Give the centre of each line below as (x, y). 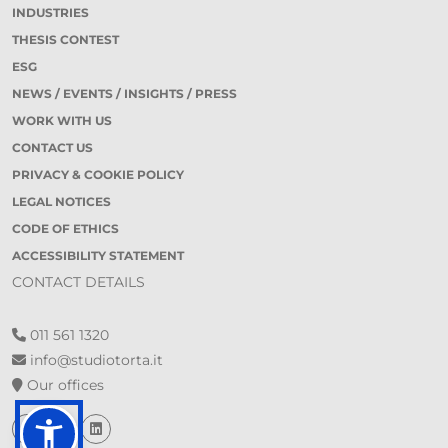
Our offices (63, 384)
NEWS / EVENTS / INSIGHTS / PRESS (124, 93)
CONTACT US (52, 147)
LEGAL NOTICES (61, 201)
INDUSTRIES (50, 12)
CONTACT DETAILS (78, 281)
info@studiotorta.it (94, 359)
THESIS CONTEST (65, 39)
